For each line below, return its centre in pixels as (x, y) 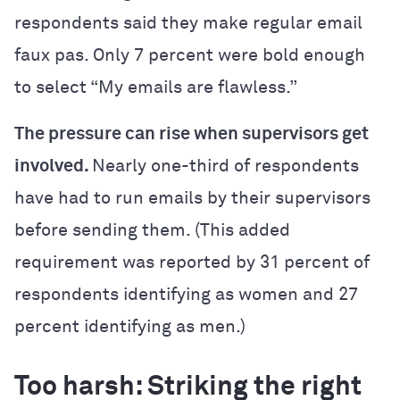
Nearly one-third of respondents (225, 166)
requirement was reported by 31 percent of (192, 262)
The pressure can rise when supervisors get (192, 133)
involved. (53, 166)
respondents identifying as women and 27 (186, 294)
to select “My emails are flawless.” (156, 87)
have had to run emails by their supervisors (192, 198)
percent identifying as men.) (130, 326)
